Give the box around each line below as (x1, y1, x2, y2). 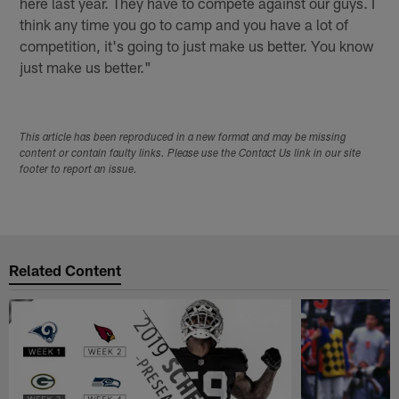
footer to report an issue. (20, 164, 138, 175)
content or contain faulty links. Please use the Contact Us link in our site (20, 148, 362, 159)
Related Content (9, 261, 122, 280)
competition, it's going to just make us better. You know (20, 37, 375, 55)
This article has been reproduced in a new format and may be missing (20, 132, 347, 143)
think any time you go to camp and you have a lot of (20, 15, 349, 34)
